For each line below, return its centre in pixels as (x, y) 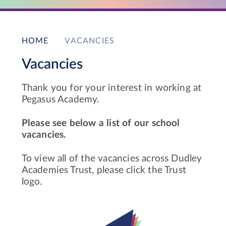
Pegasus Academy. (60, 99)
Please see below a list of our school (101, 123)
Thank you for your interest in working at (111, 88)
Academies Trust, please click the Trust (104, 170)
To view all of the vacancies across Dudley (112, 158)
